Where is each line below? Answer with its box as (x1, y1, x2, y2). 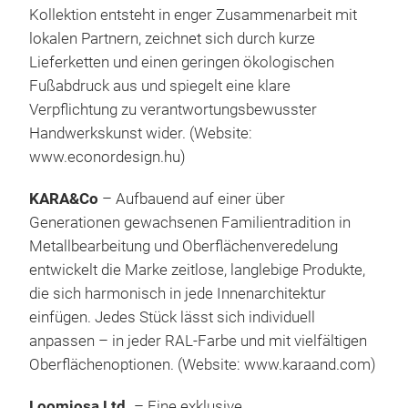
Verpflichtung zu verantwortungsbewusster (29, 101, 317, 119)
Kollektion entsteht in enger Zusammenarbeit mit (29, 6, 357, 25)
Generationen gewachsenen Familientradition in (29, 214, 351, 232)
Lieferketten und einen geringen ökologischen (29, 54, 334, 72)
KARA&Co (29, 190, 98, 209)
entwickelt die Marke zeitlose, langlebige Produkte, (29, 261, 365, 280)
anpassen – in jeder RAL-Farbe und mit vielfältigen (29, 332, 367, 351)
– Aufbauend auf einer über (98, 190, 285, 209)
